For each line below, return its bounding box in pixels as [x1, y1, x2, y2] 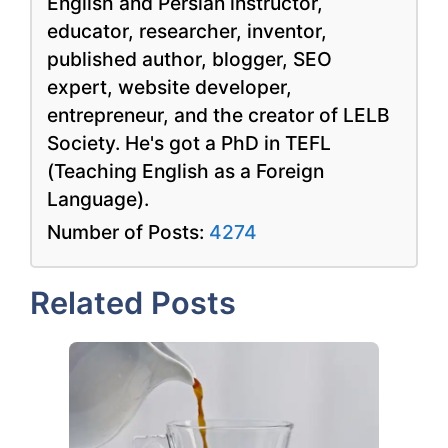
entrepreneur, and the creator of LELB [47, 103, 390, 128]
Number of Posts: [47, 220, 209, 245]
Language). [47, 187, 149, 212]
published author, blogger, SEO [47, 47, 332, 72]
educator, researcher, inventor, [47, 19, 327, 44]
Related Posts [30, 284, 236, 322]
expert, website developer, [47, 75, 292, 100]
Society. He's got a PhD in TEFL [47, 131, 331, 156]
